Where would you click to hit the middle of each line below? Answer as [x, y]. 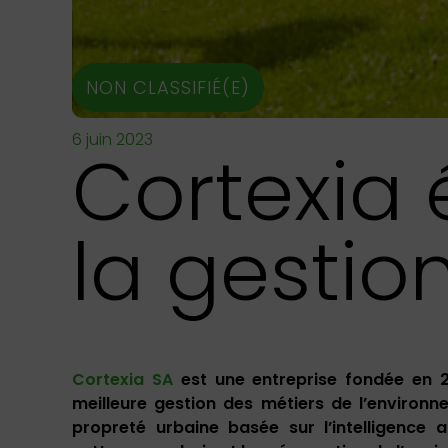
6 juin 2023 [112, 139]
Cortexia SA [122, 379]
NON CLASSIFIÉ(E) [168, 87]
